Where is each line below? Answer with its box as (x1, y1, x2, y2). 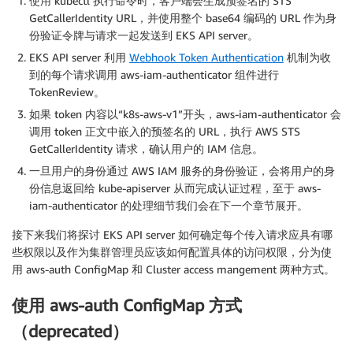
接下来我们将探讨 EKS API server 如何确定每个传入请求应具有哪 (12, 228, 333, 242)
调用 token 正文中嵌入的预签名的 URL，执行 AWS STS (29, 124, 300, 139)
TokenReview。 (29, 85, 105, 99)
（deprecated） (12, 321, 128, 341)
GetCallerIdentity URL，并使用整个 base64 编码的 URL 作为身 (29, 11, 336, 25)
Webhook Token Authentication (129, 50, 284, 65)
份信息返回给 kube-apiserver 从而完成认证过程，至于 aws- (29, 181, 321, 195)
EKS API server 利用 (29, 50, 129, 65)
